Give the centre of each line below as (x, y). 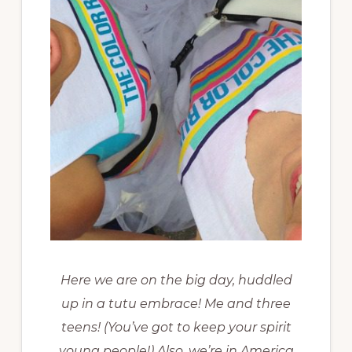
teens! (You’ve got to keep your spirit (176, 328)
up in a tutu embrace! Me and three (176, 304)
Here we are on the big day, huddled (176, 280)
